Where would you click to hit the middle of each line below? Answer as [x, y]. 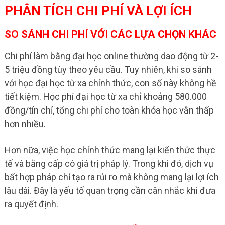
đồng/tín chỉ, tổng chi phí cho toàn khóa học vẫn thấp [109, 110]
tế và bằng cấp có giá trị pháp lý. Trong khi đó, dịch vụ [109, 163]
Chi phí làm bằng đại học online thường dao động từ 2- [111, 56]
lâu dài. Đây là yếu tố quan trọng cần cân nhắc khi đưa [110, 190]
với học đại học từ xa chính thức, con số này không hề [110, 83]
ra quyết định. [31, 204]
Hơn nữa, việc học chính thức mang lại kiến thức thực [110, 150]
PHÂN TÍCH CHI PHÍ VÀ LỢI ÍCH [98, 10]
